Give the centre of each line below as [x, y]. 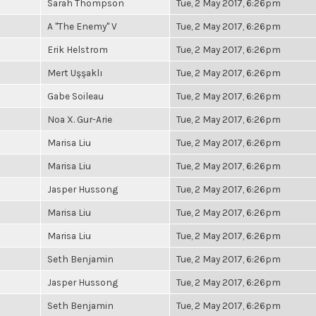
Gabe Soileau [75, 96]
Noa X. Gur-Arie [80, 119]
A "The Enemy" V [82, 26]
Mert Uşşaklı [75, 73]
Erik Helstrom [78, 49]
